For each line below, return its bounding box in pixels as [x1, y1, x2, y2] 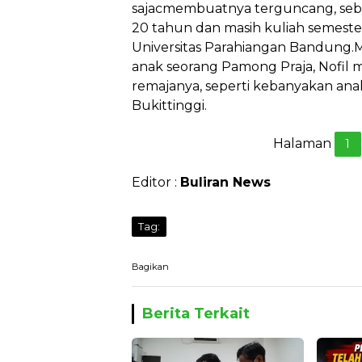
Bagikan [132, 261, 169, 272]
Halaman [272, 136, 335, 151]
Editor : [132, 175, 180, 190]
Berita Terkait [142, 305, 250, 322]
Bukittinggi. [132, 98, 207, 113]
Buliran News [180, 175, 271, 190]
